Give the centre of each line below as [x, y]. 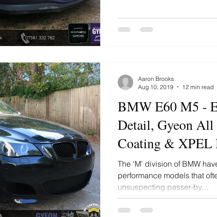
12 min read [198, 87]
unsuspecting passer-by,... [163, 187]
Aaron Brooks [156, 78]
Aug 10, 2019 [156, 87]
